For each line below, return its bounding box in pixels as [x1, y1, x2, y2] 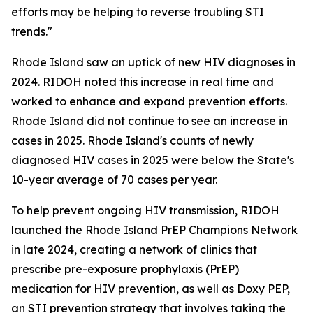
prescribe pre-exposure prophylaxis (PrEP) [11, 262, 239, 276]
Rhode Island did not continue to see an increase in [11, 114, 288, 128]
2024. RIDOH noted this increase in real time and [11, 75, 274, 89]
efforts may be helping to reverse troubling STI [11, 5, 264, 19]
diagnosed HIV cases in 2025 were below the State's [11, 153, 294, 167]
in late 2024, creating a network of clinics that [11, 242, 257, 256]
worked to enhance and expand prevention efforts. [11, 94, 287, 108]
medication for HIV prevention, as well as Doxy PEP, [11, 282, 290, 296]
